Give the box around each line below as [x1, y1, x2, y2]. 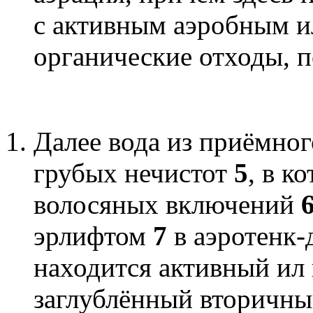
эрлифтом [34, 220, 153, 251]
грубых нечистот [34, 157, 234, 188]
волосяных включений [34, 189, 301, 219]
